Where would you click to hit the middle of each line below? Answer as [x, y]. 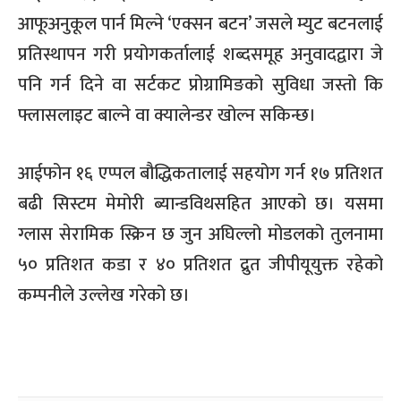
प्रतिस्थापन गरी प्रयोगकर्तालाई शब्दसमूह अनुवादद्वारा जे [200, 55]
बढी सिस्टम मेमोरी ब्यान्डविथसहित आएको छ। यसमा [200, 205]
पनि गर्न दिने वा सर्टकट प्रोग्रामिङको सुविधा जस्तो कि [200, 85]
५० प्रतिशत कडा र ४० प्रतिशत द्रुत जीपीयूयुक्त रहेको [200, 265]
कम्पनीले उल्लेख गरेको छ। [104, 296]
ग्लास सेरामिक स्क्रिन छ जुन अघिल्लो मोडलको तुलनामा [200, 235]
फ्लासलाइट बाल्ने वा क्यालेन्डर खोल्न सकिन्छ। [167, 116]
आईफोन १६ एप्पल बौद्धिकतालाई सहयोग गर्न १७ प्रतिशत [200, 174]
